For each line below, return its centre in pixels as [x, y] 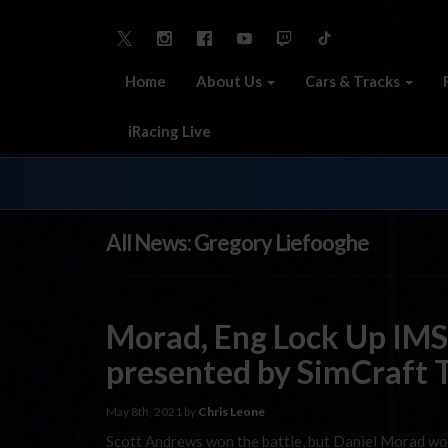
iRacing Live [168, 130]
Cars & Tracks [354, 80]
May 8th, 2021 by [152, 411]
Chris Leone [231, 411]
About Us [230, 80]
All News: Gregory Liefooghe [237, 242]
